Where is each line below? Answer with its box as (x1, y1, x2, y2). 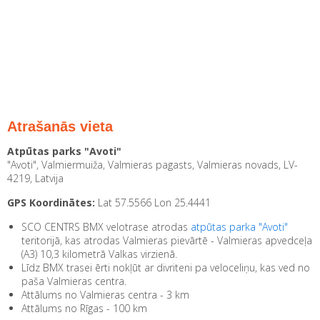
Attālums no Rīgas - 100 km (21, 301, 147, 315)
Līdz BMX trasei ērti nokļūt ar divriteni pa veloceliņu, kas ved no (21, 261, 310, 274)
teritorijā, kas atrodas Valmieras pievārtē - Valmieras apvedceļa (21, 234, 312, 247)
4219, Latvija (7, 171, 64, 185)
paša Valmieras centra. (21, 274, 126, 288)
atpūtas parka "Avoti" (191, 220, 288, 234)
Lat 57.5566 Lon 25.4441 (95, 196, 211, 209)
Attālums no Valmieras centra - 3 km (21, 288, 189, 301)
